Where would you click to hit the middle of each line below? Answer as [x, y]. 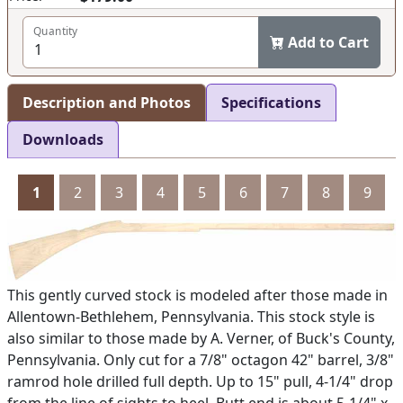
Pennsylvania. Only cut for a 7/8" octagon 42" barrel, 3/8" [201, 359]
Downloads [63, 139]
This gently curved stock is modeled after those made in [197, 295]
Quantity [56, 31]
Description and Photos [107, 103]
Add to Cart [328, 42]
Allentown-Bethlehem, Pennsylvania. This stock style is [191, 316]
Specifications [271, 103]
